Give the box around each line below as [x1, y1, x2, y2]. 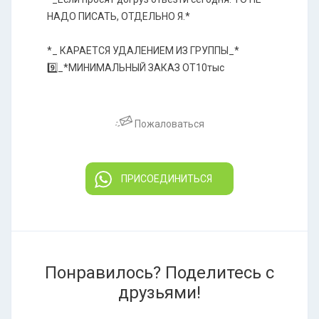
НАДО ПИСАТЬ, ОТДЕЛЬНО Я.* [47, 10, 190, 22]
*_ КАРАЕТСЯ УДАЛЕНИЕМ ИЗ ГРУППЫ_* [47, 44, 239, 56]
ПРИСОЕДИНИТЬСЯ [121, 172, 212, 184]
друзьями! [118, 282, 201, 303]
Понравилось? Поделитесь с [45, 262, 274, 283]
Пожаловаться [132, 117, 204, 130]
